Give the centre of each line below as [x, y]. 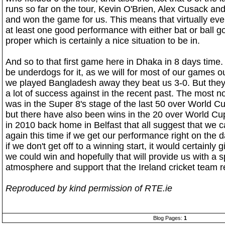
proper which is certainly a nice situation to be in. [103, 41]
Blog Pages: [168, 218]
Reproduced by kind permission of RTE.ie [89, 188]
